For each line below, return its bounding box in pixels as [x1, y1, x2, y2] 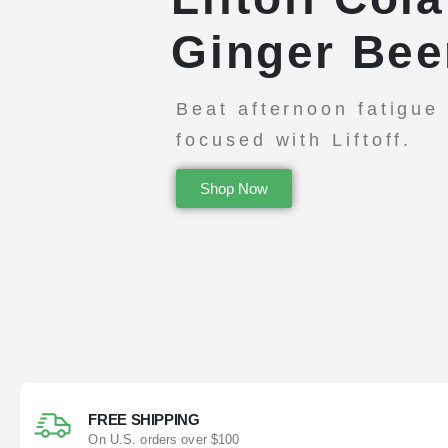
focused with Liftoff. [176, 128, 413, 150]
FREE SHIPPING [88, 411, 200, 429]
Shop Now [200, 179, 269, 197]
